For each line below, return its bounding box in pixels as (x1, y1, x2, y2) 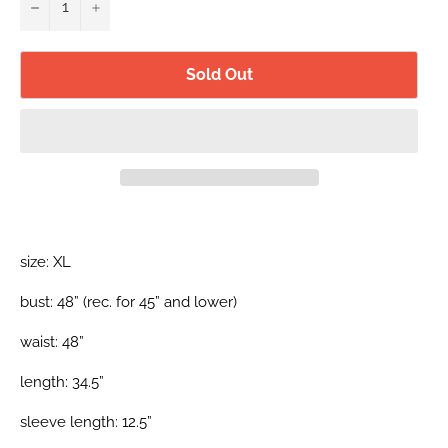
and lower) (164, 293, 237, 312)
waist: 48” (20, 333, 84, 352)
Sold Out (185, 65, 253, 85)
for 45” (112, 293, 164, 312)
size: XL (20, 253, 71, 272)
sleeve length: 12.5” (20, 413, 152, 432)
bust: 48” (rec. (20, 293, 112, 312)
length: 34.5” (20, 373, 104, 392)
